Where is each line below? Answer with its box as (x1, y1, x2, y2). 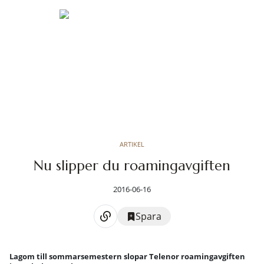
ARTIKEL (120, 140, 144, 148)
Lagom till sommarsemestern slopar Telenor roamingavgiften (9, 251, 245, 262)
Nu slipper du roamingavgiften (34, 157, 230, 174)
